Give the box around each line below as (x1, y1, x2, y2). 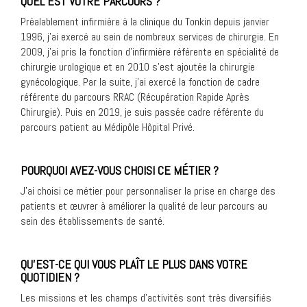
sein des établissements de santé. (21, 214, 164, 229)
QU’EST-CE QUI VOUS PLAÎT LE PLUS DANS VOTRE (21, 256, 247, 273)
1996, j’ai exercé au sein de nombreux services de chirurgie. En (21, 29, 279, 45)
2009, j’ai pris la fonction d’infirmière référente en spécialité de (21, 45, 279, 60)
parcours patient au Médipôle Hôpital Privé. (21, 120, 195, 135)
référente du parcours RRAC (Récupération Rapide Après (21, 90, 249, 105)
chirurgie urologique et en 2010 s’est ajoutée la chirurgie (21, 60, 255, 75)
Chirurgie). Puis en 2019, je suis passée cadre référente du (21, 105, 264, 120)
